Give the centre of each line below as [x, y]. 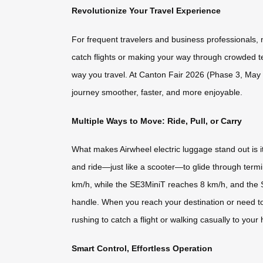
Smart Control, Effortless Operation [142, 248]
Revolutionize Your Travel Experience [146, 11]
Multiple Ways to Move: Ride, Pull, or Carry [157, 121]
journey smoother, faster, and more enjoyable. [157, 92]
